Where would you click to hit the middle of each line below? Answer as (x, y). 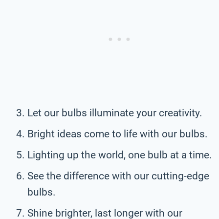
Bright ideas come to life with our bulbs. (118, 134)
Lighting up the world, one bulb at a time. (120, 155)
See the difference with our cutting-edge (118, 176)
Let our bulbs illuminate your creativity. (115, 113)
